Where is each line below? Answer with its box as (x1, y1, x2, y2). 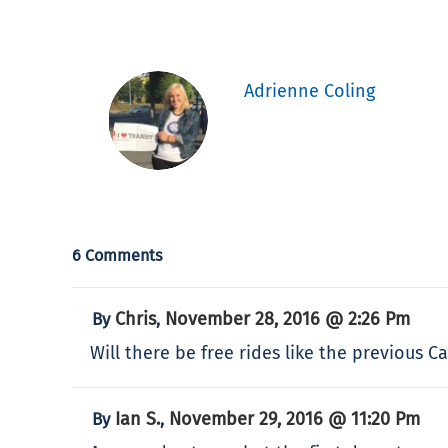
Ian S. (115, 407, 160, 430)
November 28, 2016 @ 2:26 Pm (165, 307, 410, 330)
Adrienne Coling (244, 79, 375, 102)
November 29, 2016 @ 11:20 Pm (169, 407, 420, 430)
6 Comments (72, 245, 163, 265)
